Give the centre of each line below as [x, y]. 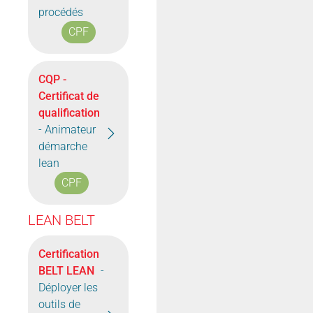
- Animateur [67, 130]
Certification [69, 254]
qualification [69, 113]
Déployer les [68, 287]
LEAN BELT [61, 220]
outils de [59, 304]
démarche [63, 146]
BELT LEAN [66, 271]
